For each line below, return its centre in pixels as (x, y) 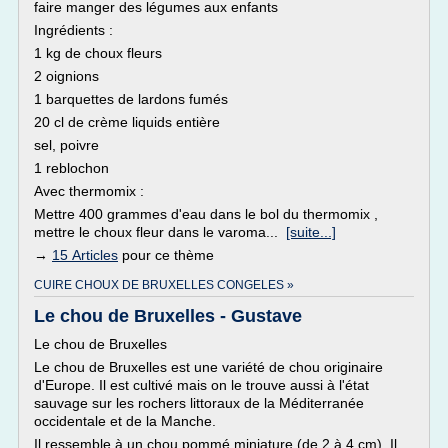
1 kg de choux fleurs (98, 53)
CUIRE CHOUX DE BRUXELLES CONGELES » (164, 285)
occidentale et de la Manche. (125, 421)
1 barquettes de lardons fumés (131, 99)
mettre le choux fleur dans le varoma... (160, 232)
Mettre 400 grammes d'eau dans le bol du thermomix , (206, 214)
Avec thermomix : (89, 191)
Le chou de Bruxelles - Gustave (168, 316)
